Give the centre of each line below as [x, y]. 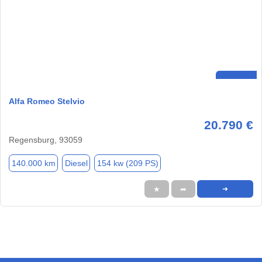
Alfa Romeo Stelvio [47, 101]
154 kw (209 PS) [127, 163]
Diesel [76, 163]
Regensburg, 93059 [46, 140]
